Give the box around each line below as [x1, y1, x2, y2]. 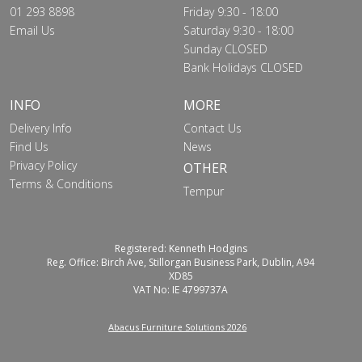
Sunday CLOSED [183, 41, 267, 57]
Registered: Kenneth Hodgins [114, 242, 247, 255]
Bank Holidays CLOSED [183, 60, 303, 75]
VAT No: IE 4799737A [133, 283, 229, 297]
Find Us [9, 139, 48, 154]
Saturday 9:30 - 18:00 [183, 23, 293, 38]
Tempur [183, 183, 224, 199]
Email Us [9, 23, 55, 38]
